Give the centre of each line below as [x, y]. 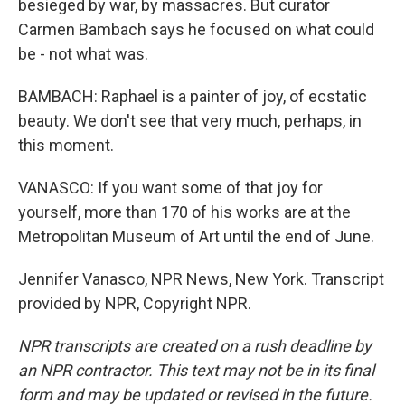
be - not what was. [83, 54]
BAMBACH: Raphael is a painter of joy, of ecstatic [193, 96]
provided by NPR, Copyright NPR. [135, 303]
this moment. [66, 145]
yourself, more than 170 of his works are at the [184, 212]
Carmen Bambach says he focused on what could [196, 29]
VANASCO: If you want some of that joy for [170, 188]
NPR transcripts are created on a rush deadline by [195, 346]
